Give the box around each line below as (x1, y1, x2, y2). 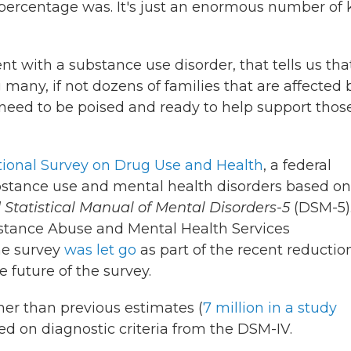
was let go (64, 241, 136, 259)
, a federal (263, 157, 331, 174)
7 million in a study (203, 299, 337, 317)
